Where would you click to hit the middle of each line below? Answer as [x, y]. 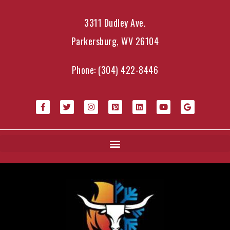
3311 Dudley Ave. [115, 23]
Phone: [85, 70]
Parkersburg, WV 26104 [115, 41]
